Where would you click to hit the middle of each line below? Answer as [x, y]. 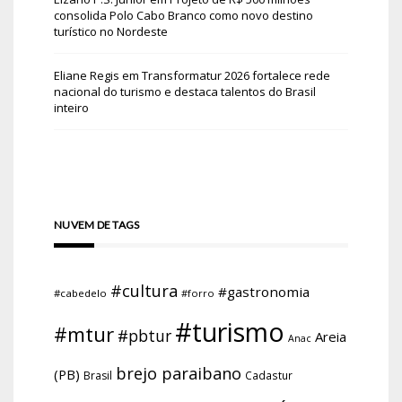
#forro [198, 293]
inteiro [71, 108]
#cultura [144, 291]
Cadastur [269, 376]
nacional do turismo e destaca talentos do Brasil [185, 92]
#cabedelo [80, 293]
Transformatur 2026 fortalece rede [236, 76]
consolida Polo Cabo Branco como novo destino [184, 16]
